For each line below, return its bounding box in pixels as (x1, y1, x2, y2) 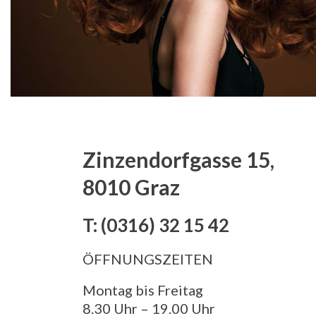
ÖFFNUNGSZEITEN (83, 250, 213, 267)
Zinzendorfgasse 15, (83, 146, 274, 172)
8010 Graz (83, 174, 180, 200)
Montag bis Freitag (83, 281, 203, 298)
